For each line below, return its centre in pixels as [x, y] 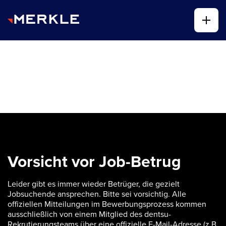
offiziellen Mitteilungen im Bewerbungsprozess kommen [107, 204]
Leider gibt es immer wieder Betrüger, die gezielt [94, 184]
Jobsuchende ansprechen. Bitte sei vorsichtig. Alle [97, 194]
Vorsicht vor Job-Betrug [94, 161]
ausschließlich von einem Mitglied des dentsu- [89, 214]
